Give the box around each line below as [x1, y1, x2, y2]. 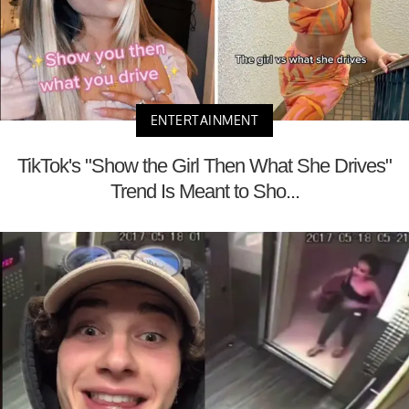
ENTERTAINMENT [150, 111, 259, 128]
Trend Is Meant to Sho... [110, 179, 299, 203]
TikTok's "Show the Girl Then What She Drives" [17, 153, 392, 177]
